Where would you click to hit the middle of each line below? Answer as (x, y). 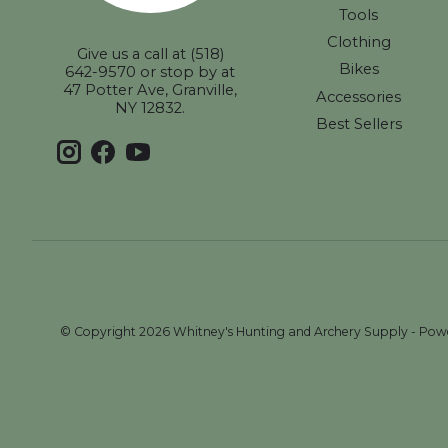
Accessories (359, 96)
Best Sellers (358, 123)
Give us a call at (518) (150, 53)
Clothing (358, 42)
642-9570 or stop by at (150, 71)
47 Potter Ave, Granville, (150, 89)
